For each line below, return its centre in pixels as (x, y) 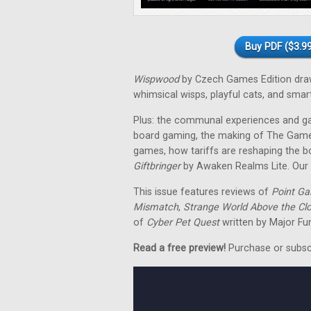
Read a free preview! (179, 248)
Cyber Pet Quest (183, 222)
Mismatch (156, 207)
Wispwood (156, 79)
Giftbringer (157, 166)
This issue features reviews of (202, 192)
